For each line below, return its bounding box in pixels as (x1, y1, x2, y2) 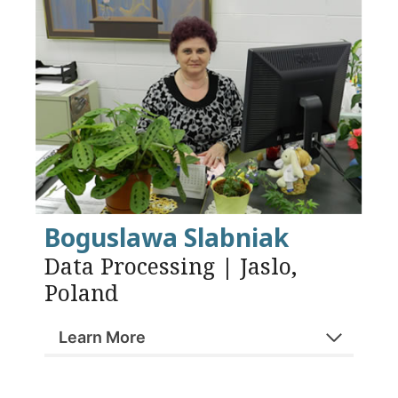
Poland (44, 277, 118, 308)
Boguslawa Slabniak (44, 220, 289, 255)
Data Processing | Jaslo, (44, 251, 297, 282)
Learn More (59, 328, 146, 347)
